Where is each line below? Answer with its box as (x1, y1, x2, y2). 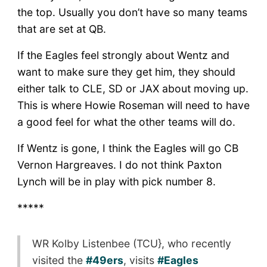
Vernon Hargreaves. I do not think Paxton (17, 158, 222, 171)
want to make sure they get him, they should (17, 65, 235, 78)
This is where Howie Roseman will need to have (17, 98, 250, 111)
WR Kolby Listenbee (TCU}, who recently (32, 237, 231, 250)
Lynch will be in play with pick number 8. (17, 175, 216, 188)
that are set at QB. (17, 22, 106, 35)
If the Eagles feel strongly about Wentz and (17, 48, 229, 61)
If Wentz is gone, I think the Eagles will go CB (17, 141, 238, 154)
